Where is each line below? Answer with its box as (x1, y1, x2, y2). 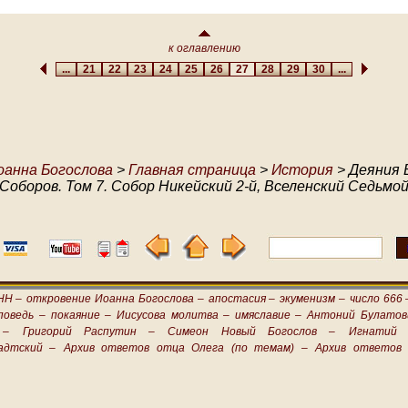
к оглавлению (168, 41, 240, 55)
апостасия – (208, 292, 276, 305)
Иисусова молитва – (117, 309, 229, 321)
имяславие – (234, 309, 302, 321)
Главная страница (128, 162, 256, 178)
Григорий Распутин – (22, 325, 156, 338)
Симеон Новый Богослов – (168, 325, 336, 338)
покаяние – (50, 309, 112, 321)
